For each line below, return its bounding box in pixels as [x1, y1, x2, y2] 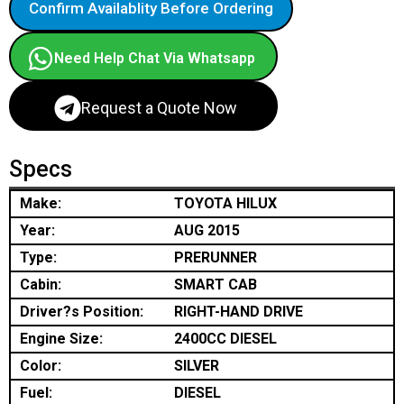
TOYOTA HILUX [174, 195, 277, 212]
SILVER [174, 357, 219, 374]
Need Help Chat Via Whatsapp [54, 50, 255, 67]
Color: [20, 357, 61, 374]
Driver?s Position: [20, 303, 143, 320]
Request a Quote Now [81, 98, 237, 117]
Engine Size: [20, 330, 103, 347]
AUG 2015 [174, 222, 240, 239]
